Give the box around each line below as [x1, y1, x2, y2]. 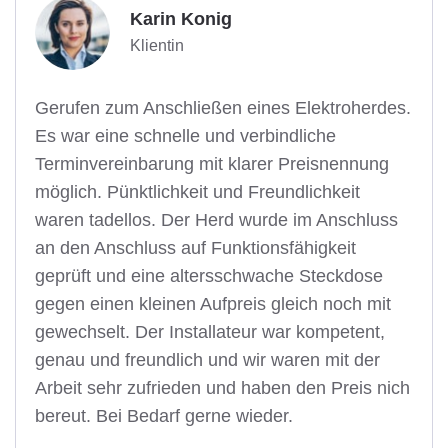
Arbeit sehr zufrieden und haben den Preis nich [35, 377, 410, 398]
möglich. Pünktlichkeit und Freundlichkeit [35, 181, 360, 202]
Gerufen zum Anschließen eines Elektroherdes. [35, 97, 411, 118]
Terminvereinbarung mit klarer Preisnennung [35, 153, 389, 174]
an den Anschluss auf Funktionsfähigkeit [35, 237, 356, 258]
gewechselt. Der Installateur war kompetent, [35, 321, 385, 342]
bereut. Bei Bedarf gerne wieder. [35, 405, 293, 426]
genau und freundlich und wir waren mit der [35, 349, 380, 370]
